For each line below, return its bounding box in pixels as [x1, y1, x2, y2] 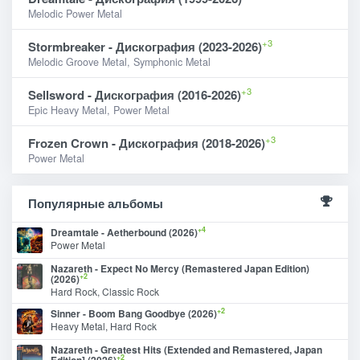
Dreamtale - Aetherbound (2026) [51, 224, 198, 239]
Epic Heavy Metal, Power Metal [28, 102, 170, 117]
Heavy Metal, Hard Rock [51, 318, 157, 333]
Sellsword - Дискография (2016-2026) [28, 85, 241, 104]
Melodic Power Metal [28, 6, 122, 21]
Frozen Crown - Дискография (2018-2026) [28, 133, 265, 152]
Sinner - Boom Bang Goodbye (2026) [51, 305, 217, 321]
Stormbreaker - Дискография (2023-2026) [28, 37, 262, 55]
